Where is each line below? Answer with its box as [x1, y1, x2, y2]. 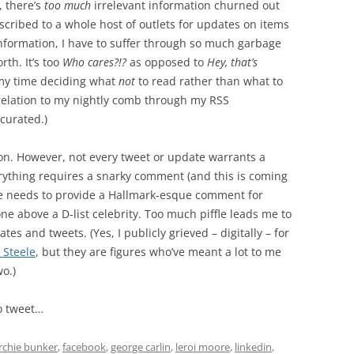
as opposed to [126, 55, 207, 70]
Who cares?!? [62, 55, 126, 70]
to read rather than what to [135, 73, 283, 88]
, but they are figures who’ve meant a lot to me [36, 244, 281, 259]
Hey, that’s [207, 55, 258, 70]
